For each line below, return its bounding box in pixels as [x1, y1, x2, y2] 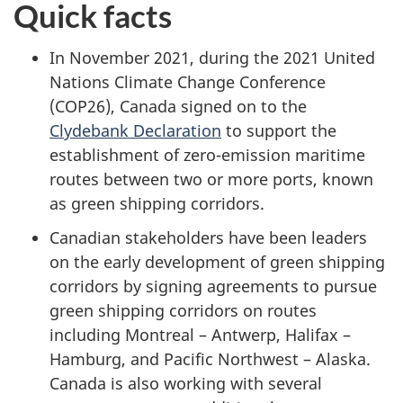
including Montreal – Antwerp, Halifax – [49, 324, 351, 346]
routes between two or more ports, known [49, 167, 373, 190]
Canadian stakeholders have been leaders [49, 227, 367, 249]
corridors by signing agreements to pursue [49, 275, 377, 298]
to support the [221, 119, 336, 141]
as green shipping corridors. [49, 192, 264, 214]
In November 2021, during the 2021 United [49, 46, 375, 68]
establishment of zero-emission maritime [49, 143, 365, 166]
